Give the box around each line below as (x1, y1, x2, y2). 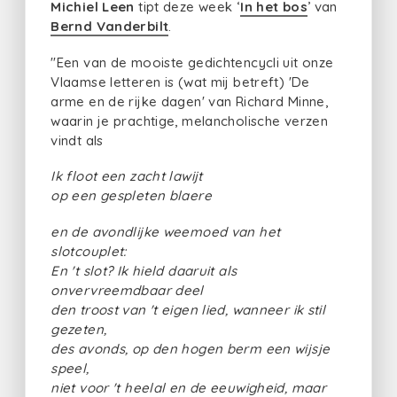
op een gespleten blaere (51, 187, 212, 205)
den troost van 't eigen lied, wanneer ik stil (51, 301, 326, 318)
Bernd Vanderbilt (51, 17, 169, 35)
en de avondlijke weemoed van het (51, 223, 281, 240)
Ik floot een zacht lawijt (51, 167, 203, 185)
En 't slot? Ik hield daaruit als (51, 262, 237, 279)
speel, (51, 360, 90, 377)
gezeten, (51, 321, 107, 338)
